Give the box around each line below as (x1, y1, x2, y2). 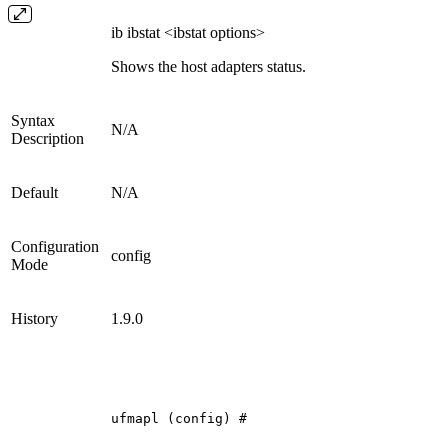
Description (11, 129, 84, 147)
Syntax (11, 111, 55, 129)
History (11, 309, 58, 327)
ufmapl (111, 410, 159, 426)
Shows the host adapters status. (111, 57, 306, 75)
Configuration (11, 237, 99, 255)
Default (11, 183, 58, 201)
